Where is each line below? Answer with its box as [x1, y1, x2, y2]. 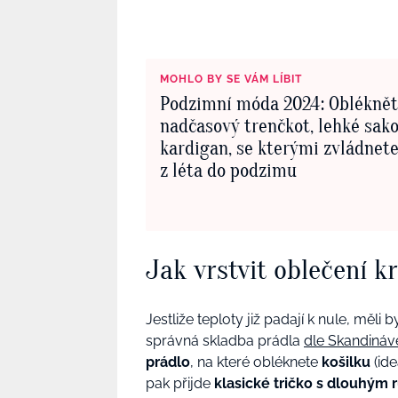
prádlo [146, 353, 190, 370]
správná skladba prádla [146, 331, 304, 349]
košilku [322, 353, 370, 370]
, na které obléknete [190, 353, 322, 370]
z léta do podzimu [160, 158, 297, 182]
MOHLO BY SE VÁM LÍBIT [160, 72, 302, 85]
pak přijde [146, 374, 214, 392]
